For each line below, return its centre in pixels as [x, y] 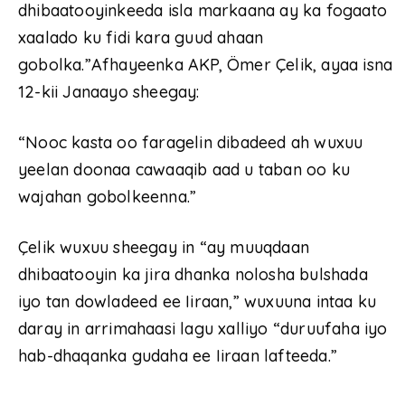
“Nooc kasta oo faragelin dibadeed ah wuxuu [191, 142]
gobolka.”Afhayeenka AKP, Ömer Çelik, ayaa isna [206, 64]
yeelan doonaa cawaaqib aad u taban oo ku [184, 169]
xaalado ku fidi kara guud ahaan [141, 37]
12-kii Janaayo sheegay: [109, 91]
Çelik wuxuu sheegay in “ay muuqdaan [164, 247]
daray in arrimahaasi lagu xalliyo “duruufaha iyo [203, 328]
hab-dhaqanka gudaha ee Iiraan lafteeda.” [178, 355]
